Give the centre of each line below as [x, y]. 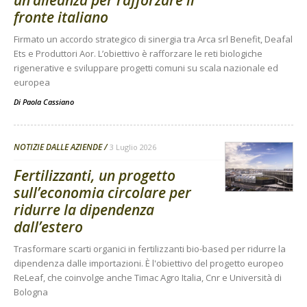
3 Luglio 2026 [133, 147]
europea [32, 82]
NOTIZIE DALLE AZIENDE [58, 147]
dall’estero [48, 226]
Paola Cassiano [48, 101]
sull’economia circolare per [102, 192]
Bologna [31, 292]
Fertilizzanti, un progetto [95, 175]
